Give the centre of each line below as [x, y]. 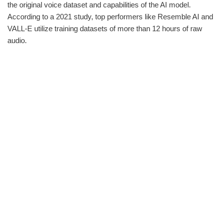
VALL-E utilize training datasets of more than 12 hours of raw [105, 28]
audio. [17, 40]
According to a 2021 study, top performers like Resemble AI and [110, 16]
